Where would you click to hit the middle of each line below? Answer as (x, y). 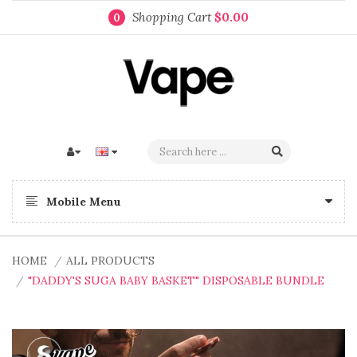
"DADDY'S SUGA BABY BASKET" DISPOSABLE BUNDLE (176, 280)
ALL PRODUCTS (110, 261)
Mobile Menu (84, 202)
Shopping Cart (173, 17)
